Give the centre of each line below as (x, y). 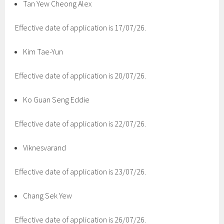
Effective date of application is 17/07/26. (81, 27)
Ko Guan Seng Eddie (56, 99)
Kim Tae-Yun (43, 51)
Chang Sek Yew (48, 195)
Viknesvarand (45, 147)
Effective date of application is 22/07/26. (81, 123)
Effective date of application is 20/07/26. (81, 75)
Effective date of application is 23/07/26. (81, 171)
